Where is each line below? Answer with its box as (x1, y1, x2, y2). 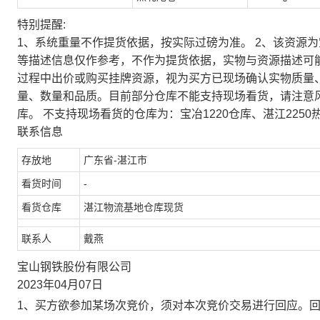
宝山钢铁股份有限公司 (17, 261, 131, 273)
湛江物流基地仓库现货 (84, 201, 184, 213)
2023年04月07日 (17, 279, 103, 291)
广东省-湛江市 (84, 154, 147, 166)
